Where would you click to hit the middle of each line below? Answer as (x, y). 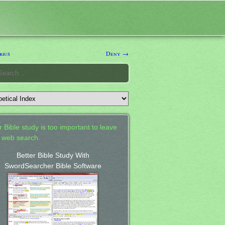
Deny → (117, 53)
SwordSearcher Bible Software (53, 166)
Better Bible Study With (53, 155)
